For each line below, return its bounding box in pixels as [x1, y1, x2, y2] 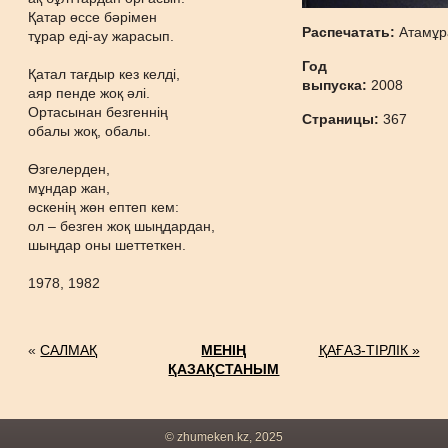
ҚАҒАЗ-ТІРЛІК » [318, 342, 420, 358]
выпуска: [302, 77, 372, 93]
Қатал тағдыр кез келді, [28, 66, 181, 82]
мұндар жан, [28, 180, 111, 196]
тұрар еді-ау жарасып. [28, 28, 175, 44]
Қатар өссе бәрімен [28, 9, 158, 25]
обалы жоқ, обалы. [28, 123, 152, 139]
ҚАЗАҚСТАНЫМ [168, 361, 280, 377]
